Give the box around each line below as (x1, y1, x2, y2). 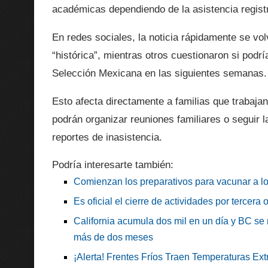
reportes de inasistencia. (52, 132, 162, 144)
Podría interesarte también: (52, 159, 173, 171)
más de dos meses (74, 232, 153, 243)
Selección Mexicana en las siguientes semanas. (52, 68, 267, 80)
